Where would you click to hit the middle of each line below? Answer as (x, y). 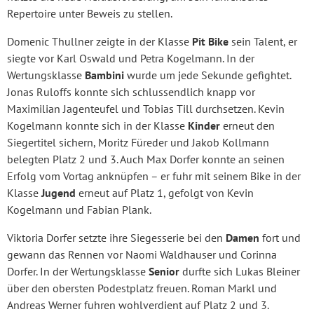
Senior (164, 271)
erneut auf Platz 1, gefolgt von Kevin (165, 192)
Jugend (59, 192)
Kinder (204, 125)
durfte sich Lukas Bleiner (240, 271)
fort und (280, 237)
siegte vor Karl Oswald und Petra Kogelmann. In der (131, 58)
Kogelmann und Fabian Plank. (79, 209)
